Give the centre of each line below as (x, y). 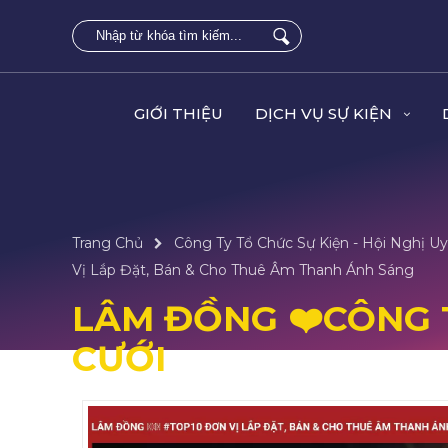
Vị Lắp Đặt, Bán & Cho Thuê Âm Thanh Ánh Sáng (243, 270)
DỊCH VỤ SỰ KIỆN (325, 113)
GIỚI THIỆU (178, 113)
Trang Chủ (107, 243)
